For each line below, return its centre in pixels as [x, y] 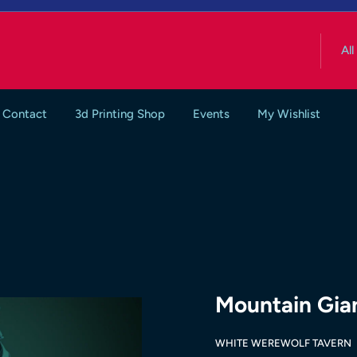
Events [211, 114]
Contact [25, 114]
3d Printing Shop [120, 114]
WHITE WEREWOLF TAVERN [283, 343]
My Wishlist [289, 114]
